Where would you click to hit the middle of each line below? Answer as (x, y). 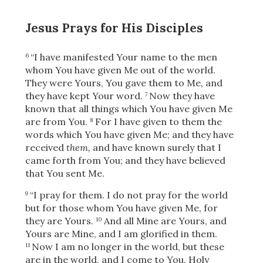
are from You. (56, 122)
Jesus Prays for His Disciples (114, 28)
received (45, 148)
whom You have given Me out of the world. (120, 70)
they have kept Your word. (84, 96)
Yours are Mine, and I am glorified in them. (121, 234)
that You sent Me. (65, 173)
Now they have (182, 96)
